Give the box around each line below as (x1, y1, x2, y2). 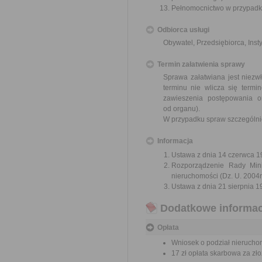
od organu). (163, 105, 200, 113)
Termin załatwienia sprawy (157, 60, 245, 68)
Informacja (157, 137, 193, 145)
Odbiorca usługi (157, 26, 209, 34)
